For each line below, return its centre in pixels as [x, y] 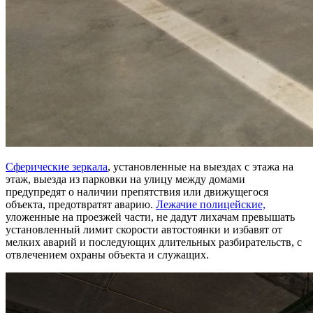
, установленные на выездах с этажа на [201, 166]
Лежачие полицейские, [211, 204]
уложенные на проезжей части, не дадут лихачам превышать [150, 217]
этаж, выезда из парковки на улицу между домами [125, 179]
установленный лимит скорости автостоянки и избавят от [144, 229]
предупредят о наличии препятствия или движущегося [137, 191]
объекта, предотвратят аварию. [81, 204]
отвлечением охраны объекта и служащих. [107, 254]
